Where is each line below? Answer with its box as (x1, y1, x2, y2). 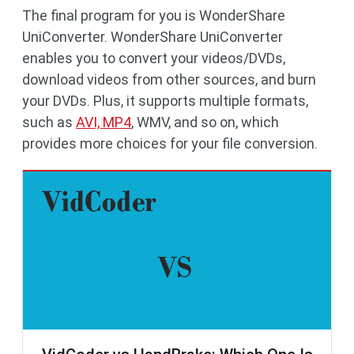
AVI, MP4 (76, 113, 131, 130)
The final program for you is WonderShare (22, 6, 285, 24)
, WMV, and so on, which (131, 113, 279, 130)
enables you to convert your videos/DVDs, (22, 49, 285, 66)
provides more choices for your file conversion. (22, 134, 318, 152)
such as (22, 113, 76, 130)
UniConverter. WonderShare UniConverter (22, 28, 283, 45)
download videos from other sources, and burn (22, 70, 316, 88)
